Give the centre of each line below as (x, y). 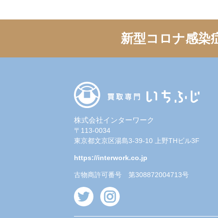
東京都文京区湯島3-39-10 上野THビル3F (137, 140)
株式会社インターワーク (114, 120)
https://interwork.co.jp (111, 157)
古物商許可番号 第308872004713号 (131, 174)
